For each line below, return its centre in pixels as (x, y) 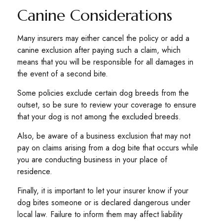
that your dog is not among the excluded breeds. (99, 116)
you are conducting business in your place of (92, 159)
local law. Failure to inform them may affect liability (100, 214)
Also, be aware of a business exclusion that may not (104, 136)
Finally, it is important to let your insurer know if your (103, 190)
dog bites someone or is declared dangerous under (104, 202)
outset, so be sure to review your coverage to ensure (107, 105)
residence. (35, 171)
